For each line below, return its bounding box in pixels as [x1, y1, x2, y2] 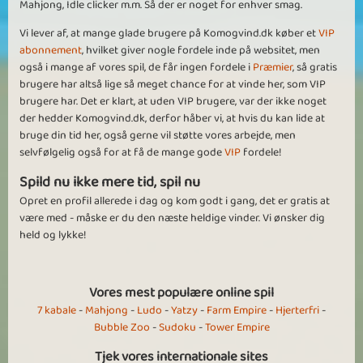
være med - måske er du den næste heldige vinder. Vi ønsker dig [19, 209, 325, 228]
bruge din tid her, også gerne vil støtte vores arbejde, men [19, 126, 296, 145]
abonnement [19, 41, 82, 60]
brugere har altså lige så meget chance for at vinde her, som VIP [19, 75, 326, 94]
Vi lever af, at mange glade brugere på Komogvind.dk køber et [19, 24, 318, 43]
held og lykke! [19, 226, 87, 245]
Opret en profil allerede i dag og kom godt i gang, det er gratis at [19, 192, 330, 211]
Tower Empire [204, 318, 270, 337]
